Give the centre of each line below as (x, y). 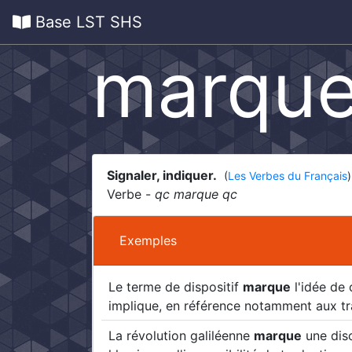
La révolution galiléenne (181, 335)
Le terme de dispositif (176, 286)
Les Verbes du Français (287, 176)
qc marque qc (196, 194)
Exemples (148, 240)
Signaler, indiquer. (163, 176)
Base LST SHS (86, 22)
